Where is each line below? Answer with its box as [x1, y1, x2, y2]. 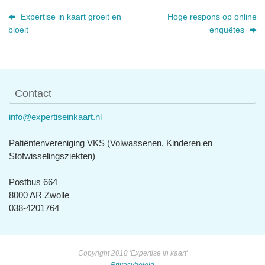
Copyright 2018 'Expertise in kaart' [77, 248, 188, 257]
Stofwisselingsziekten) [9, 150, 95, 161]
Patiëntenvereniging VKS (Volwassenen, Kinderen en [9, 137, 212, 148]
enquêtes [209, 25, 247, 34]
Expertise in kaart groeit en [18, 12, 122, 21]
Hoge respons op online [167, 12, 257, 21]
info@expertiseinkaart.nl [9, 111, 102, 122]
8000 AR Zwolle [9, 189, 69, 200]
